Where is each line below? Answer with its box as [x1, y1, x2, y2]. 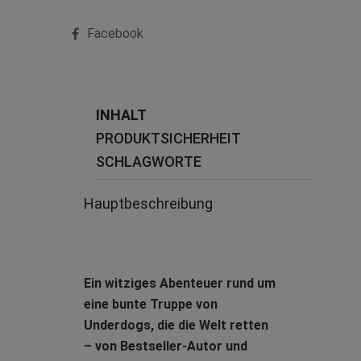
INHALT [96, 106, 147, 124]
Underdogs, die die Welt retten [84, 317, 268, 334]
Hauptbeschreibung [84, 195, 213, 213]
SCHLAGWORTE [96, 153, 201, 171]
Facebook [87, 26, 143, 42]
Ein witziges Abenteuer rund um [84, 276, 276, 292]
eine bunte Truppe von [84, 297, 218, 313]
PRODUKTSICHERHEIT [96, 130, 241, 147]
